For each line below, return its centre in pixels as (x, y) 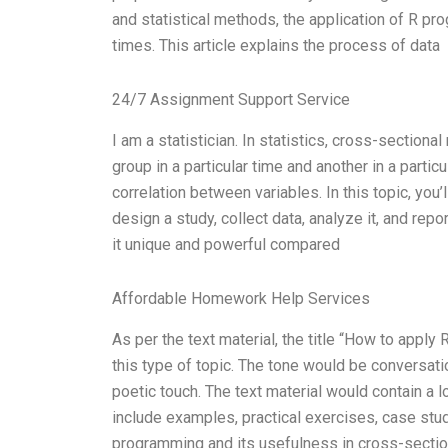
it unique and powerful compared (226, 244)
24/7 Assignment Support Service (231, 100)
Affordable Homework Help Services (241, 298)
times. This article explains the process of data (276, 46)
